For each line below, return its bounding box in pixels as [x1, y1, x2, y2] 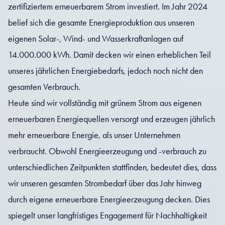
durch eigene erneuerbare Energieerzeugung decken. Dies [8, 194, 210, 205]
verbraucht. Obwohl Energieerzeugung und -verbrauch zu [8, 146, 206, 157]
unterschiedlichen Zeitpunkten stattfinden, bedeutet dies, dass [8, 162, 216, 173]
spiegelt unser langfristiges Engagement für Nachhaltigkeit [8, 210, 207, 221]
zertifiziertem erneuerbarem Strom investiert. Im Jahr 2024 [8, 1, 207, 13]
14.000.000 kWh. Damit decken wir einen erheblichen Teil [8, 49, 211, 61]
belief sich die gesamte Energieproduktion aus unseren [8, 17, 194, 29]
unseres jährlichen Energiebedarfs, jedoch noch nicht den [8, 65, 203, 77]
